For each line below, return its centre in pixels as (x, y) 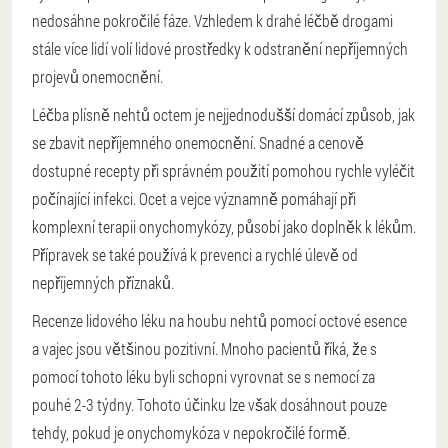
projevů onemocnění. (97, 76)
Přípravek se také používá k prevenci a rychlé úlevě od (195, 254)
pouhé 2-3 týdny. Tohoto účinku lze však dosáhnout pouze (209, 404)
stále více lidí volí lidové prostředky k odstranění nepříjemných (220, 48)
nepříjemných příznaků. (103, 282)
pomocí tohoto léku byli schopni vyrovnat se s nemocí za (203, 376)
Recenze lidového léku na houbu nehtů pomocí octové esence (219, 320)
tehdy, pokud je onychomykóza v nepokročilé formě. (191, 432)
